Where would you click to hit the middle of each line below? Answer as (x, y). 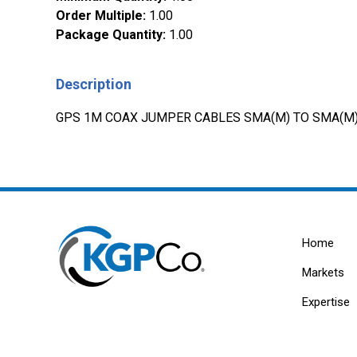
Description (94, 84)
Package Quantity (109, 35)
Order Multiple (99, 16)
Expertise (326, 302)
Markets (323, 273)
